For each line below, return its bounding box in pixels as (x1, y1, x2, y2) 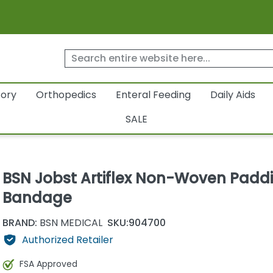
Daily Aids (210, 88, 255, 102)
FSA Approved (19, 258, 77, 271)
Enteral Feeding (115, 88, 191, 102)
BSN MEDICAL (37, 215, 102, 230)
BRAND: (2, 215, 37, 230)
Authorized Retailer (21, 232, 113, 247)
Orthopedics (35, 88, 96, 102)
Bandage (2, 188, 72, 208)
